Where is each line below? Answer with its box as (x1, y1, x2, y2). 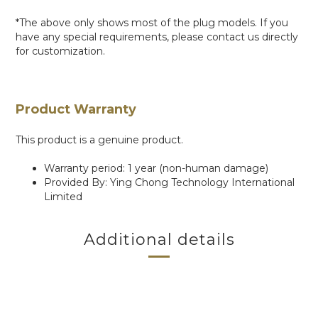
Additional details (83, 230, 235, 249)
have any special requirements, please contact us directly (16, 31, 298, 43)
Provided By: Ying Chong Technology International (44, 176, 295, 189)
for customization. (16, 45, 105, 57)
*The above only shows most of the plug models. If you (16, 16, 288, 29)
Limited (44, 190, 82, 203)
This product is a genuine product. (16, 133, 183, 146)
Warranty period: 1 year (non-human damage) (44, 162, 271, 175)
